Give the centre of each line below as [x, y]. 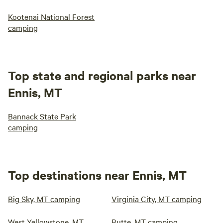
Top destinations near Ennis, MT [97, 174]
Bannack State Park [42, 116]
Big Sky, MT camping [44, 198]
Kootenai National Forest [51, 16]
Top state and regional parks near [102, 75]
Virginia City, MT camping [157, 198]
